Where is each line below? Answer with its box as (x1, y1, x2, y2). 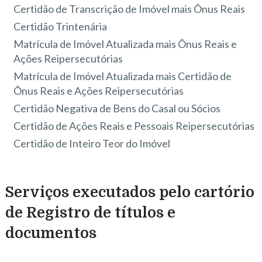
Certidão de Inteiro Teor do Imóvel (13, 136, 171, 150)
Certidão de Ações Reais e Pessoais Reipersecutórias (13, 119, 255, 132)
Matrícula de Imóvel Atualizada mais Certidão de (13, 69, 232, 82)
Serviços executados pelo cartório (5, 183, 254, 201)
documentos (5, 224, 96, 242)
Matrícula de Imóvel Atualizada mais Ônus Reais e (13, 37, 237, 50)
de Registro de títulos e (5, 204, 175, 221)
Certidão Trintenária (13, 19, 108, 33)
